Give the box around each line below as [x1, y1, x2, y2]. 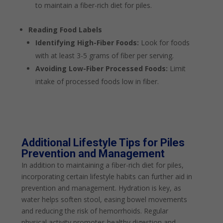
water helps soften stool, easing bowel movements [21, 194, 188, 204]
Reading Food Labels [28, 24, 103, 34]
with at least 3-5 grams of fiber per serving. [35, 50, 174, 60]
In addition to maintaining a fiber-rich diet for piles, [21, 160, 184, 170]
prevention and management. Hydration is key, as [21, 183, 182, 193]
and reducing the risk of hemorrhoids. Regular [21, 206, 169, 216]
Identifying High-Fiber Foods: [35, 37, 139, 47]
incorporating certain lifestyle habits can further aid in [21, 171, 193, 181]
